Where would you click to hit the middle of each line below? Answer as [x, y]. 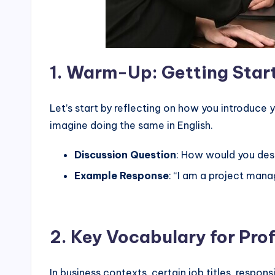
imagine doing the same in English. [131, 125]
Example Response [122, 176]
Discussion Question [125, 155]
